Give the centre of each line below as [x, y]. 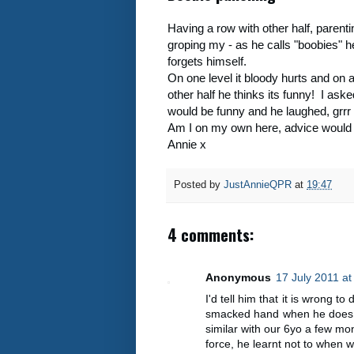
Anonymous [238, 277]
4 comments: [211, 234]
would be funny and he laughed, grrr [259, 111]
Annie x [187, 145]
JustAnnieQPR [258, 185]
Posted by [199, 185]
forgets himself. [207, 62]
